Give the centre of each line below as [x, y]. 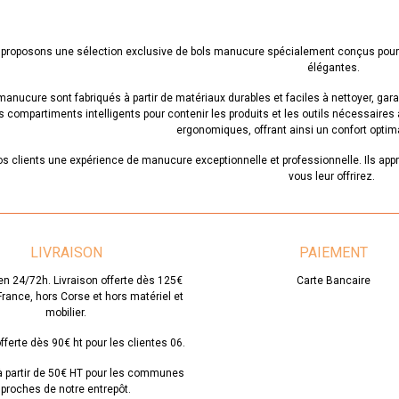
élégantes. [333, 67]
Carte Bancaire [333, 280]
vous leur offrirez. [333, 176]
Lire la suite [333, 220]
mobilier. [66, 312]
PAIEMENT [333, 252]
